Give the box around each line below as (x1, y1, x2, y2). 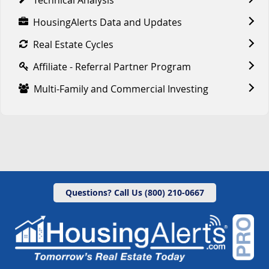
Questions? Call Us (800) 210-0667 (65, 186, 204, 198)
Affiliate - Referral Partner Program (33, 59, 191, 73)
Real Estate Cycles (33, 37, 113, 51)
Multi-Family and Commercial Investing (34, 82, 208, 95)
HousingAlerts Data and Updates (33, 15, 182, 29)
